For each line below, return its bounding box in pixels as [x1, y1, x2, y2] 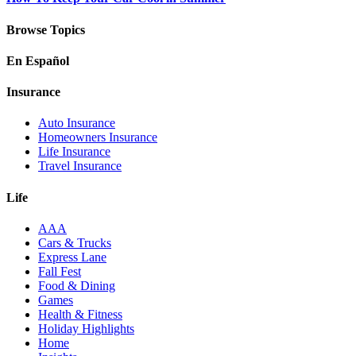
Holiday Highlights [38, 321, 134, 335]
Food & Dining [38, 278, 115, 292]
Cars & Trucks [38, 235, 111, 250]
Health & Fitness [38, 307, 122, 321]
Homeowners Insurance [38, 130, 157, 145]
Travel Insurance [38, 159, 122, 173]
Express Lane [38, 250, 106, 264]
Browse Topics [6, 22, 85, 37]
